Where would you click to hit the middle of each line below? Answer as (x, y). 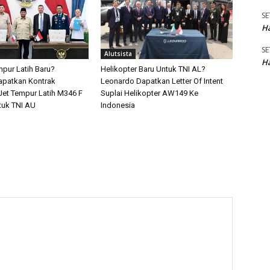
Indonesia (118, 105)
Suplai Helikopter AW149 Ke (150, 93)
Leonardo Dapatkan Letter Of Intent (162, 81)
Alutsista (118, 54)
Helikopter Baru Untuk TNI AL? (153, 69)
